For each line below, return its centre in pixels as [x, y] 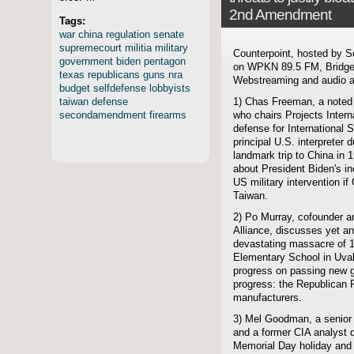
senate [169, 34]
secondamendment [103, 115]
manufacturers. [267, 298]
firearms [168, 115]
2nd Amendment [280, 15]
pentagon [165, 61]
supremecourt [90, 47]
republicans [114, 74]
